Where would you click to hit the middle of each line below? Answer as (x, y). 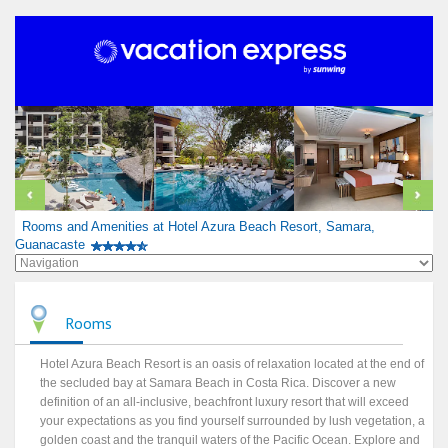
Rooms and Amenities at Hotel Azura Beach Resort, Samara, (198, 226)
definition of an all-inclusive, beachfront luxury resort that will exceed (225, 402)
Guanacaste (50, 244)
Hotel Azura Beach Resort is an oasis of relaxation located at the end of (232, 364)
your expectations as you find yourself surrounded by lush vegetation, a (233, 421)
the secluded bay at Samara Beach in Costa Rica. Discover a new (218, 383)
